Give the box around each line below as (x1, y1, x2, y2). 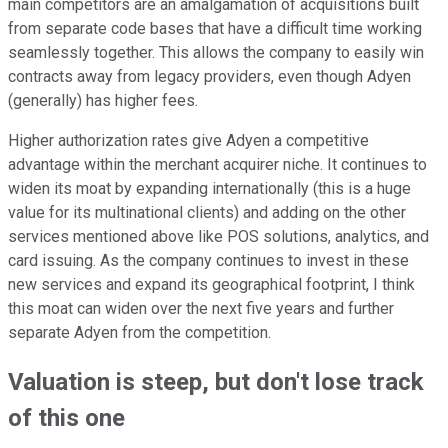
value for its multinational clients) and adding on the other (8, 202, 406, 222)
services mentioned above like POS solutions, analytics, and (8, 226, 429, 246)
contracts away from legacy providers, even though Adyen (8, 66, 411, 86)
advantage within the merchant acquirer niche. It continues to (8, 154, 427, 174)
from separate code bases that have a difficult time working (8, 18, 422, 38)
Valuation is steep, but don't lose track (8, 368, 424, 397)
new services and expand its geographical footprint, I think (8, 274, 415, 294)
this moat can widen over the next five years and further (8, 298, 394, 318)
